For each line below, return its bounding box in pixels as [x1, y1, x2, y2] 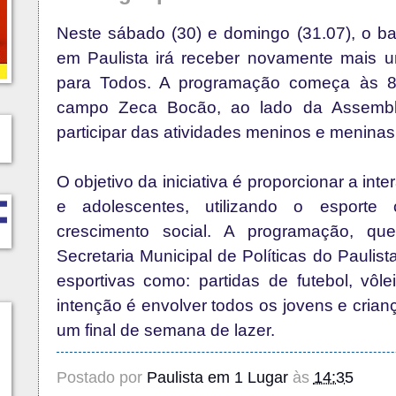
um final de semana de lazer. [56, 321, 275, 340]
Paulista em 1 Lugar [146, 368, 288, 387]
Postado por [56, 368, 147, 387]
